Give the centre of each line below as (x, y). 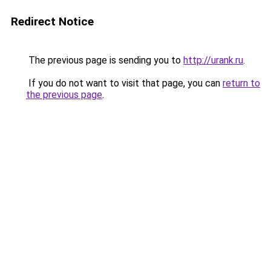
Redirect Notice (52, 21)
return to (241, 83)
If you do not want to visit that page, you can (124, 83)
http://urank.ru (213, 60)
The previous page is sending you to (105, 60)
